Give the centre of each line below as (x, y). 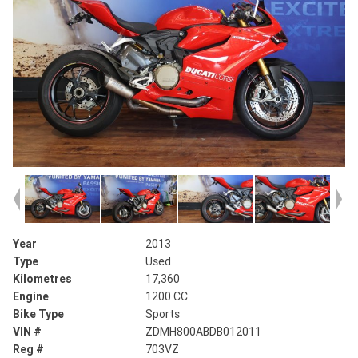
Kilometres (42, 279)
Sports (163, 314)
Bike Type (38, 314)
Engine (31, 297)
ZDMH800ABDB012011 (204, 332)
